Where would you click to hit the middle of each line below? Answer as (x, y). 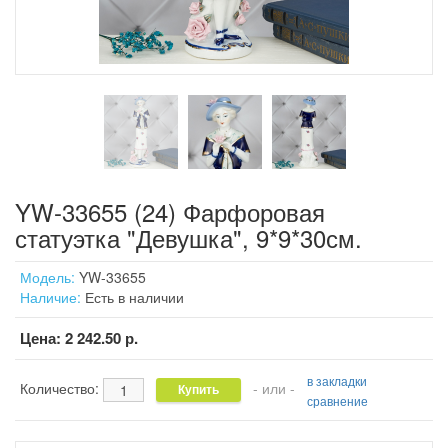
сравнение (337, 400)
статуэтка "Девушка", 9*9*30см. (188, 237)
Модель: (47, 277)
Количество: (61, 387)
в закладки (337, 380)
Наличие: (50, 297)
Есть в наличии (132, 297)
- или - (274, 387)
